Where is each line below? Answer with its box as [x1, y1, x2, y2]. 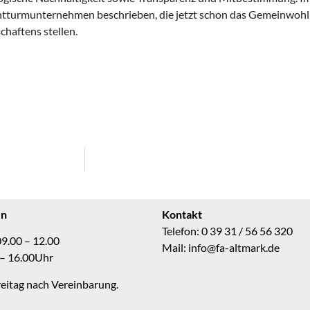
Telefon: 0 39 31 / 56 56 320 [162, 224, 293, 238]
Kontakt [162, 208, 202, 221]
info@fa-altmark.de [188, 241, 280, 255]
